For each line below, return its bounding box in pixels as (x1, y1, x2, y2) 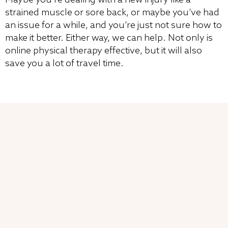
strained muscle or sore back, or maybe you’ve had (5, 7, 219, 18)
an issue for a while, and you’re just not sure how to (5, 19, 222, 31)
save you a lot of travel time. (5, 58, 124, 69)
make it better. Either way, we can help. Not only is (5, 32, 213, 44)
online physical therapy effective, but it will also (5, 45, 202, 56)
